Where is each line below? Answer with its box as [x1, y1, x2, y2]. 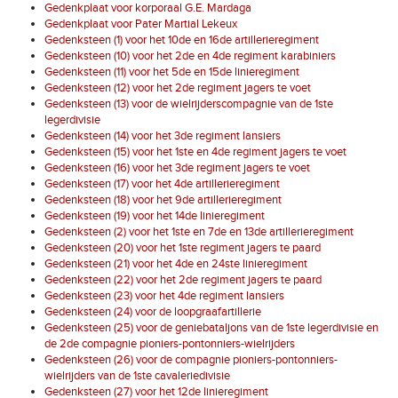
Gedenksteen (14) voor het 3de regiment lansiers [44, 128, 281, 143]
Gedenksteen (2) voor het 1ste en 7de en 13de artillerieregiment [44, 224, 354, 239]
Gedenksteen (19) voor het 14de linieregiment [44, 208, 265, 223]
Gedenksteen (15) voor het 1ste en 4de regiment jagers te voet [44, 144, 346, 159]
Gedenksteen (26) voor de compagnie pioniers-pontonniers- [44, 352, 338, 367]
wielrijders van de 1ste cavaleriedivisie [44, 368, 230, 383]
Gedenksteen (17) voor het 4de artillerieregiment [44, 176, 280, 191]
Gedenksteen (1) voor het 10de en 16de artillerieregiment [44, 32, 319, 47]
